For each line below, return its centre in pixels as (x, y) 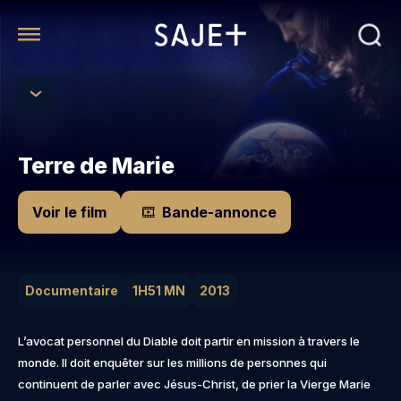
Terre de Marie (96, 166)
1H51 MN (159, 291)
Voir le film (69, 213)
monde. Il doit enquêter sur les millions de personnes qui (172, 363)
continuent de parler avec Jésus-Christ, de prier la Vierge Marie (194, 384)
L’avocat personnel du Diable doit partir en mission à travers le (189, 341)
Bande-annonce (219, 213)
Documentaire (72, 291)
